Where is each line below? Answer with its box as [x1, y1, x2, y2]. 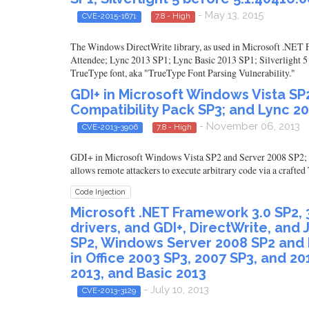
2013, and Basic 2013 [70, 265, 206, 282]
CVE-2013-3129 [81, 286, 136, 296]
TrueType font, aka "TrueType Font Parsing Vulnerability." [70, 66, 295, 79]
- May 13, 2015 [195, 9, 263, 22]
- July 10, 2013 [140, 283, 209, 297]
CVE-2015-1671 [81, 11, 137, 21]
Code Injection [75, 188, 126, 197]
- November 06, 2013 [197, 119, 300, 132]
